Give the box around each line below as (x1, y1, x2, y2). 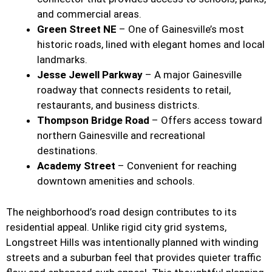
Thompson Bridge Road (37, 114, 149, 127)
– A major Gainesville (143, 69, 242, 81)
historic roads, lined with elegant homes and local (37, 38, 265, 51)
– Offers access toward (149, 114, 262, 127)
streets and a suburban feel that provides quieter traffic (6, 251, 261, 263)
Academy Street (37, 160, 115, 172)
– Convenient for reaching (115, 160, 237, 172)
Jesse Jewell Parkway (37, 69, 143, 81)
